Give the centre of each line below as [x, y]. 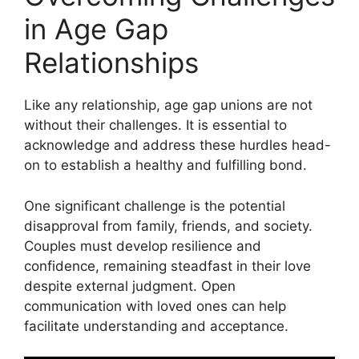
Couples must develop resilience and [143, 246]
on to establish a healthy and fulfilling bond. [165, 165]
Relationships [111, 63]
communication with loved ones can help [155, 306]
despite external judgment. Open [130, 286]
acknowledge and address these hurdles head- [177, 145]
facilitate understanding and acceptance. [156, 326]
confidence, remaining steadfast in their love [167, 266]
